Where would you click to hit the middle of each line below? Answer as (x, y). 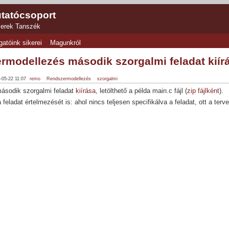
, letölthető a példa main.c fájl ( (141, 91)
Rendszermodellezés (68, 79)
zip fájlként (203, 91)
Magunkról (66, 43)
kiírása (85, 91)
